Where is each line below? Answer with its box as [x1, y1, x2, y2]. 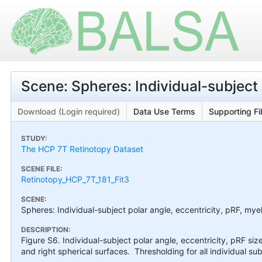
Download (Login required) [18, 106, 120, 116]
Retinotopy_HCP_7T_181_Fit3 [21, 174, 129, 184]
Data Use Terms [133, 106, 195, 116]
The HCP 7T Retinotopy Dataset [21, 143, 143, 154]
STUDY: [21, 133, 47, 143]
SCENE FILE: [21, 164, 63, 173]
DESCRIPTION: [21, 225, 71, 234]
